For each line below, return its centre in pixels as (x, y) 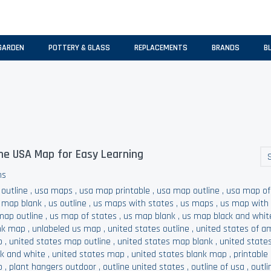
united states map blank (165, 242)
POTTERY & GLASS (79, 48)
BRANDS (226, 48)
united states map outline (60, 242)
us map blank (150, 216)
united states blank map (179, 254)
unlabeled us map (67, 229)
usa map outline (188, 191)
